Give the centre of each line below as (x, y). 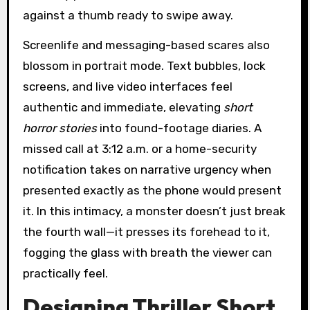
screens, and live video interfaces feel (127, 86)
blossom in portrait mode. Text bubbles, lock (144, 65)
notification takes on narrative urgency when (147, 169)
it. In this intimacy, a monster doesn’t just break (154, 211)
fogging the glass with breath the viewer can (147, 252)
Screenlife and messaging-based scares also (146, 45)
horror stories (60, 128)
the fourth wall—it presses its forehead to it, (146, 231)
